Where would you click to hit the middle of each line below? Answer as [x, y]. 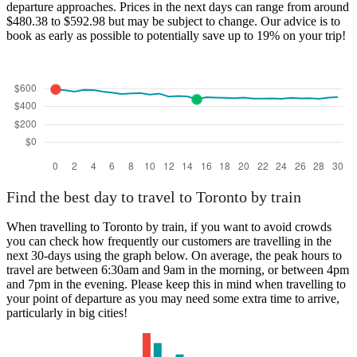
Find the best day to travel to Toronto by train [154, 197]
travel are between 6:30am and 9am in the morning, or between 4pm [178, 270]
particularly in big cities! [67, 313]
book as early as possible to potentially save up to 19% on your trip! [176, 35]
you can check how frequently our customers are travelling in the [169, 241]
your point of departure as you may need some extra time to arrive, [173, 299]
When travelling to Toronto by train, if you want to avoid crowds [169, 227]
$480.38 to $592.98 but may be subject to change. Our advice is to [173, 21]
